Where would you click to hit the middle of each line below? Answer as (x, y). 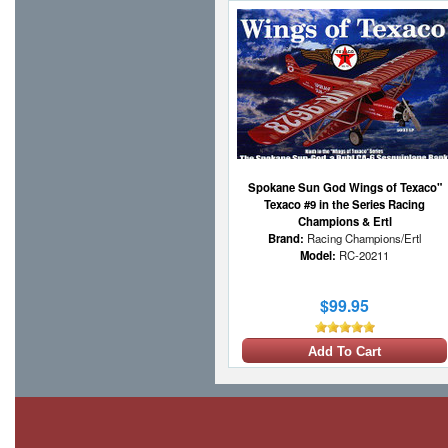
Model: (318, 255)
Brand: (285, 238)
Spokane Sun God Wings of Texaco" (344, 187)
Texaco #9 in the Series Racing (344, 204)
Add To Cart (344, 352)
